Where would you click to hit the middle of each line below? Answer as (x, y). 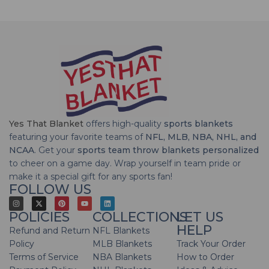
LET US (200, 217)
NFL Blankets (121, 231)
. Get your (56, 150)
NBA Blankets (122, 257)
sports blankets (198, 124)
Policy (22, 244)
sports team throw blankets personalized (168, 150)
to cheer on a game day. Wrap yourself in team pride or (125, 164)
